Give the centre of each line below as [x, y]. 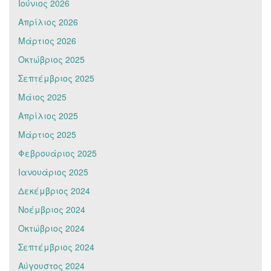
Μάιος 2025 [42, 96]
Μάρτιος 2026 [47, 40]
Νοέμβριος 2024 [52, 209]
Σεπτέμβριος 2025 [56, 78]
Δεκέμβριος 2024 [54, 190]
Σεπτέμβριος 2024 [56, 247]
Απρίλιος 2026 [48, 21]
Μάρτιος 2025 [47, 134]
